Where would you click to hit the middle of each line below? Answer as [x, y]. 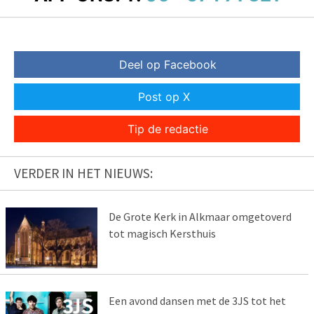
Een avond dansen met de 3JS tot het [197, 301]
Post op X [164, 97]
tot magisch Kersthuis [162, 234]
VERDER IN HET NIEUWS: [83, 173]
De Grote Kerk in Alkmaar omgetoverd [200, 217]
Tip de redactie [168, 129]
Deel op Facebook [168, 65]
